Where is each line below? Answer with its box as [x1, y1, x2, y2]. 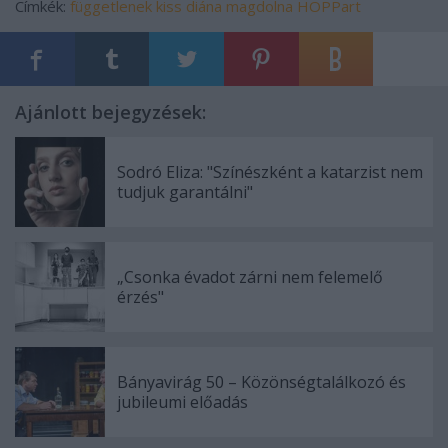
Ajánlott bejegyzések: [15, 100, 206, 125]
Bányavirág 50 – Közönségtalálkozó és [117, 371, 406, 394]
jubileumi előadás [117, 391, 248, 414]
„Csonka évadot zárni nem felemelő [117, 266, 383, 289]
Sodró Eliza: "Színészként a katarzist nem [117, 161, 423, 184]
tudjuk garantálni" [117, 181, 253, 204]
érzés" [117, 286, 164, 309]
